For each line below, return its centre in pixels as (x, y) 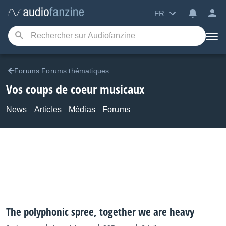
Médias (82, 110)
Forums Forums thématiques (62, 71)
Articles (48, 110)
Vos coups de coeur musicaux (75, 89)
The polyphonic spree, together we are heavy (100, 212)
